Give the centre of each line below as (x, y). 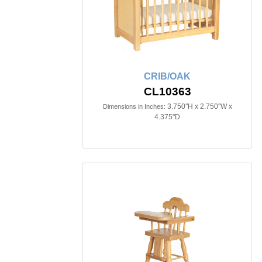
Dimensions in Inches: (134, 107)
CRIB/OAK (167, 77)
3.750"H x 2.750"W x (199, 107)
